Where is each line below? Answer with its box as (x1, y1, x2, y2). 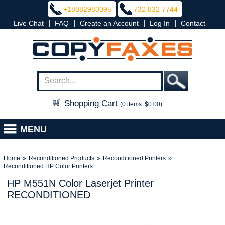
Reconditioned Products (29, 155, 94, 162)
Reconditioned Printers (103, 155, 166, 162)
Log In (150, 19, 170, 27)
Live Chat (14, 19, 44, 27)
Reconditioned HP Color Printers (4, 163, 93, 170)
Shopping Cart (62, 99, 120, 108)
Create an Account (80, 19, 139, 27)
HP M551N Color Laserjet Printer (7, 178, 154, 189)
